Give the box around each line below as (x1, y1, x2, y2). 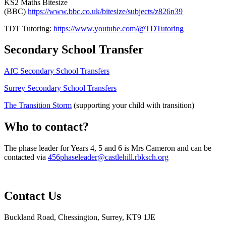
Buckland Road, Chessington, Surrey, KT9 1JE (4, 212, 155, 221)
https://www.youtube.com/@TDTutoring (53, 24, 184, 33)
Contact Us (4, 189, 61, 203)
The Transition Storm (4, 101, 72, 110)
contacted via (4, 153, 46, 162)
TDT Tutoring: (4, 24, 53, 33)
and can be (177, 144, 211, 153)
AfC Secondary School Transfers (4, 67, 109, 76)
